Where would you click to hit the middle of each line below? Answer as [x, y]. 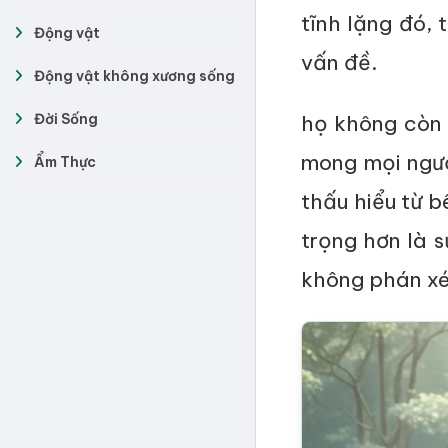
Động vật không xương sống [134, 76]
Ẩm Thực [65, 162]
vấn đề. [339, 62]
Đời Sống [66, 119]
